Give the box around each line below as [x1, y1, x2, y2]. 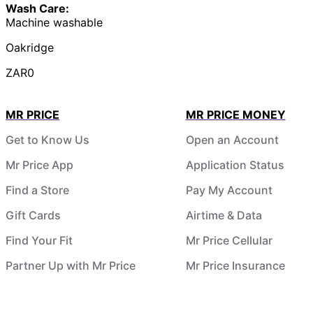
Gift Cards [6, 208, 61, 222]
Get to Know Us [6, 132, 89, 147]
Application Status [185, 157, 284, 172]
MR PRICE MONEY [185, 107, 286, 122]
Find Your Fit [6, 233, 73, 247]
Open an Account [185, 132, 279, 147]
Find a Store [6, 182, 69, 197]
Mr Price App [6, 157, 73, 172]
